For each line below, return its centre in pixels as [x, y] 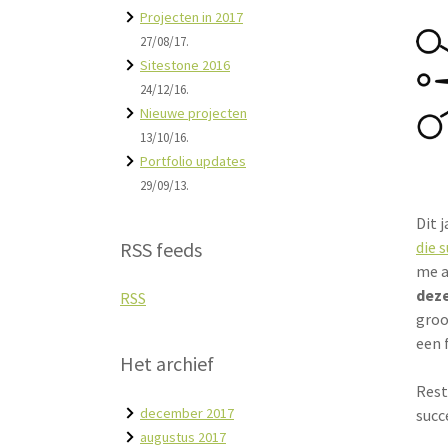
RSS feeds [161, 250]
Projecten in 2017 [191, 17]
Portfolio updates [193, 161]
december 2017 [187, 413]
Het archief [167, 364]
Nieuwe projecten [193, 113]
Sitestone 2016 [185, 65]
